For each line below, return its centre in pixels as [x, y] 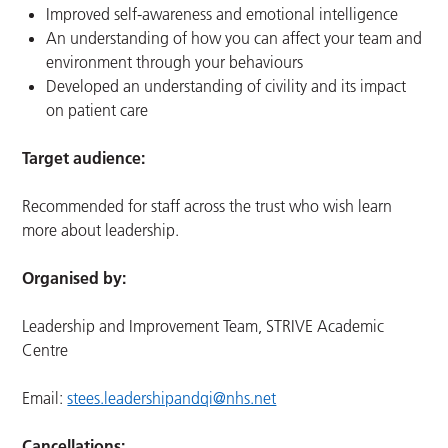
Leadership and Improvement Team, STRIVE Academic [203, 326]
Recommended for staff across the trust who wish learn [207, 206]
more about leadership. [101, 230]
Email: [45, 398]
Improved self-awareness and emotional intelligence [224, 14]
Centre [45, 350]
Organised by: [74, 278]
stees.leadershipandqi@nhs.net [172, 398]
